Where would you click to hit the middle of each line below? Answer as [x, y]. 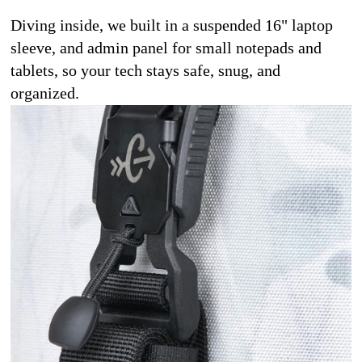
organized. [45, 93]
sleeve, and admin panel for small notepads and [166, 47]
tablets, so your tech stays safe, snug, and [145, 70]
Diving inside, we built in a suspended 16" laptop [172, 25]
